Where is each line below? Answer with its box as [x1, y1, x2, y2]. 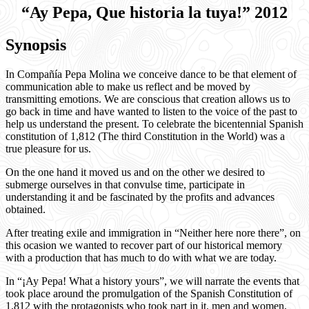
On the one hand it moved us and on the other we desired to [6, 166, 265, 178]
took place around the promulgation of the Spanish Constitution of [6, 287, 292, 299]
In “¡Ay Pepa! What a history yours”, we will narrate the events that [6, 275, 299, 287]
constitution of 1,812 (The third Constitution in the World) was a [6, 130, 285, 142]
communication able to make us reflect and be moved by [6, 80, 250, 92]
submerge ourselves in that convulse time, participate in [6, 178, 245, 190]
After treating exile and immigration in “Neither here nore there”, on [6, 226, 301, 239]
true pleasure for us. [6, 142, 91, 154]
